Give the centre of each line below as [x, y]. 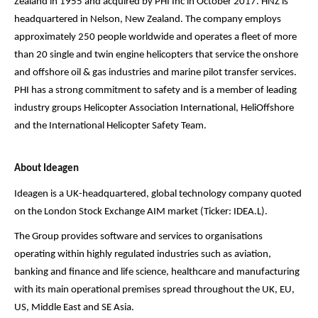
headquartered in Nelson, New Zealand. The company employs [148, 19]
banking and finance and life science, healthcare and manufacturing [157, 273]
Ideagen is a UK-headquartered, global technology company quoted [158, 194]
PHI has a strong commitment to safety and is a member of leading [155, 90]
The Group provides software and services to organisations [138, 237]
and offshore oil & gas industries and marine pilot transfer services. [155, 72]
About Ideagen [46, 169]
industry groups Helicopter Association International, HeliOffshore [154, 108]
